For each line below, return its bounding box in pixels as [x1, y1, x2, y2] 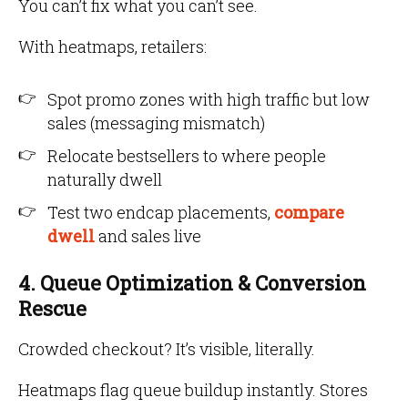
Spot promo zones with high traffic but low [47, 88, 370, 110]
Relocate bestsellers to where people [47, 145, 326, 167]
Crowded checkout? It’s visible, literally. [18, 338, 315, 360]
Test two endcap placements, [47, 201, 270, 223]
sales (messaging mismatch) [47, 112, 265, 134]
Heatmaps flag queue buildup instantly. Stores [18, 379, 368, 401]
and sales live [98, 225, 201, 247]
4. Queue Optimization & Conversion [18, 270, 366, 296]
